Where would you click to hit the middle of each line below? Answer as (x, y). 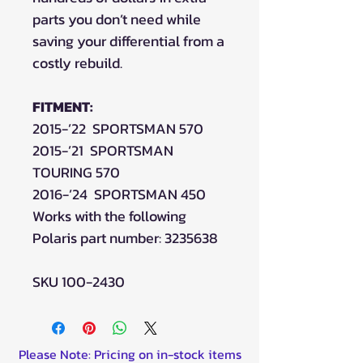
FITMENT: (63, 106)
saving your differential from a (128, 41)
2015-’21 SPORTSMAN (103, 150)
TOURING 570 (76, 172)
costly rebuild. (77, 62)
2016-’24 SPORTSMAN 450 (119, 194)
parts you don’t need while (117, 19)
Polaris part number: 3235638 (125, 237)
